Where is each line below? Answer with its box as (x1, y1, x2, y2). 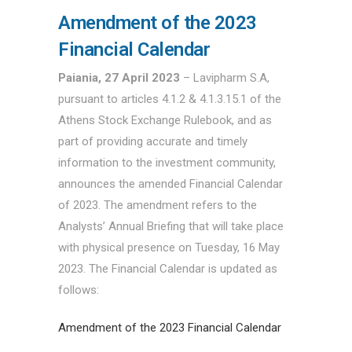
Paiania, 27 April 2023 (58, 70, 180, 85)
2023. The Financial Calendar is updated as (58, 261, 277, 276)
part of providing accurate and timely (58, 134, 247, 148)
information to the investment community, (58, 155, 276, 170)
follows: (58, 282, 99, 297)
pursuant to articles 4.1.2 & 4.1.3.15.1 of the (58, 91, 281, 106)
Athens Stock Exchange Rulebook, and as (58, 112, 272, 127)
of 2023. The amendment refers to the (58, 197, 257, 212)
